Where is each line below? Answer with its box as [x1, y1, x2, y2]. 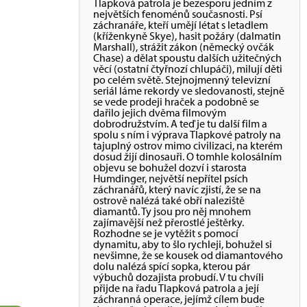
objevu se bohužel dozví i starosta [93, 160, 247, 174]
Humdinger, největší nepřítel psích [93, 171, 248, 185]
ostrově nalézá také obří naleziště [93, 193, 245, 207]
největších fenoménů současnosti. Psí [93, 7, 262, 21]
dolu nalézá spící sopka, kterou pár [93, 259, 250, 273]
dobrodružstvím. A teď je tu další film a [93, 116, 267, 130]
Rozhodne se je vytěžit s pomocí [93, 226, 238, 240]
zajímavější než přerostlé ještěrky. [93, 215, 244, 229]
